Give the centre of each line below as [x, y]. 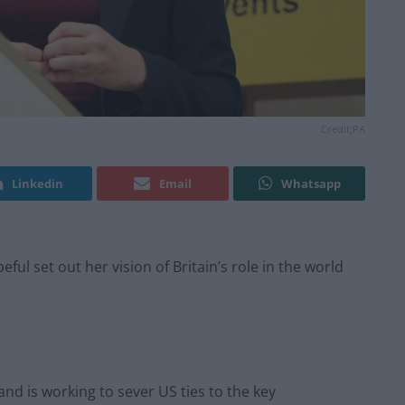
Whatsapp [311, 184]
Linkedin [38, 184]
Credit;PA [343, 129]
